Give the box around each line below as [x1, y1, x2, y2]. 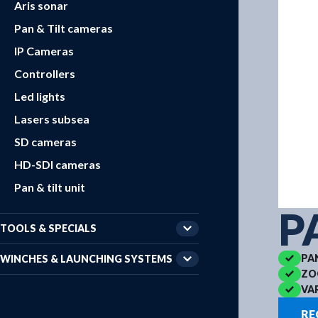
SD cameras [14, 135, 77, 148]
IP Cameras [14, 44, 74, 57]
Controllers [14, 67, 75, 80]
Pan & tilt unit [14, 180, 85, 194]
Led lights [14, 89, 65, 103]
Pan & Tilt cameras [14, 21, 113, 35]
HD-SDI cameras [14, 158, 101, 171]
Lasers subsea [14, 112, 89, 126]
